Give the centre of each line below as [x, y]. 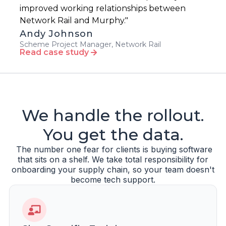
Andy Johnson [56, 34]
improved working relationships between [102, 9]
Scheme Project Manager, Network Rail [90, 45]
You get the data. [113, 135]
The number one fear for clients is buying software [113, 150]
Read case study [55, 52]
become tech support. [113, 180]
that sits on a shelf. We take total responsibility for [113, 160]
